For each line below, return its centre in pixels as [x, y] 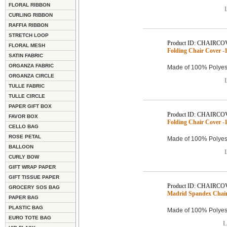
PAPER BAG [24, 197]
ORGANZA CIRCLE [31, 75]
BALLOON [21, 146]
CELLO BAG [24, 126]
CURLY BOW [24, 157]
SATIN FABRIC [26, 55]
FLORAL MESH [27, 45]
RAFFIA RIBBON [28, 25]
